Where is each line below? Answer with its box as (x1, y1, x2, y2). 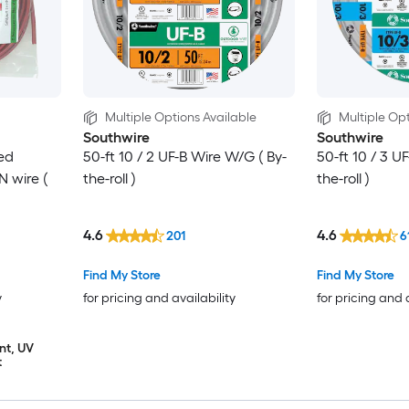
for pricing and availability (82, 289, 236, 306)
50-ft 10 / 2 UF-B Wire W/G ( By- (82, 147, 287, 165)
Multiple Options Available (104, 109, 257, 125)
